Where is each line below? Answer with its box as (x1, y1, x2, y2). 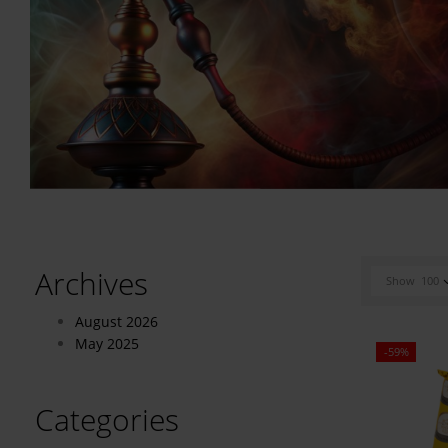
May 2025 (75, 333, 139, 353)
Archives (35, 262, 148, 304)
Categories (35, 398, 179, 440)
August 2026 (75, 311, 158, 331)
